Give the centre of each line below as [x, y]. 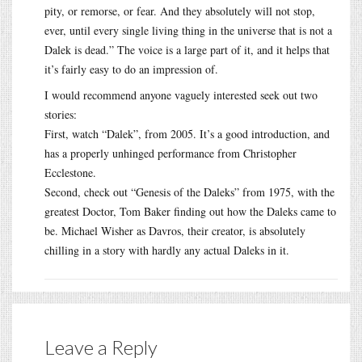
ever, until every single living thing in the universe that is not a [188, 30]
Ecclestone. [70, 172]
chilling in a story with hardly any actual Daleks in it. [167, 250]
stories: [61, 114]
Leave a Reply [101, 347]
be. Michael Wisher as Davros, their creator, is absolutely [175, 230]
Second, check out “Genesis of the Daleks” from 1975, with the [189, 192]
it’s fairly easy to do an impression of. [131, 69]
